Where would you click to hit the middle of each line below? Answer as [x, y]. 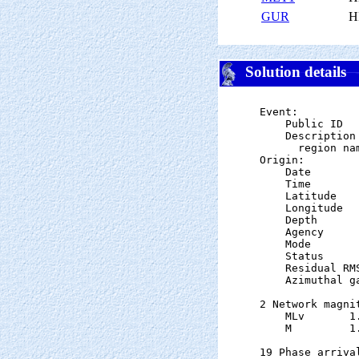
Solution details [292, 72]
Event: [279, 112]
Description [308, 136]
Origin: [282, 160]
